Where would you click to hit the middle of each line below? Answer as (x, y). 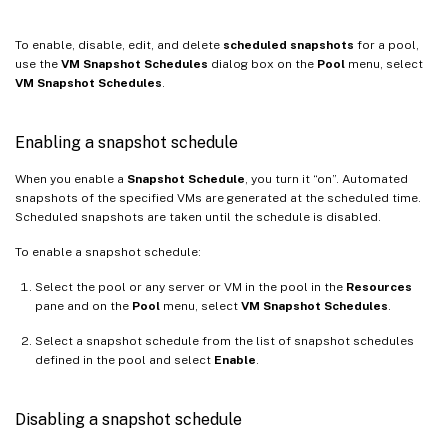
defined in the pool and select (124, 359)
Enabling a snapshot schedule (126, 142)
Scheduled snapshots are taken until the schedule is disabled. (198, 216)
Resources (379, 286)
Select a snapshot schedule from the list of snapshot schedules (224, 340)
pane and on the (83, 305)
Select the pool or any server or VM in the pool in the (190, 286)
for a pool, (386, 44)
